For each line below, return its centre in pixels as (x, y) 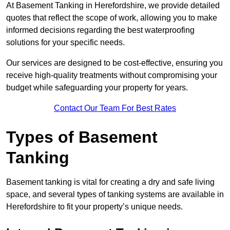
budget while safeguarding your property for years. (97, 88)
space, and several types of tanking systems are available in (115, 195)
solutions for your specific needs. (65, 43)
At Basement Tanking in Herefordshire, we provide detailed (113, 6)
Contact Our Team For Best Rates (115, 108)
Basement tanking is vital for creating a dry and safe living (110, 182)
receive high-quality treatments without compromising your (112, 75)
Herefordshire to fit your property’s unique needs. (95, 207)
